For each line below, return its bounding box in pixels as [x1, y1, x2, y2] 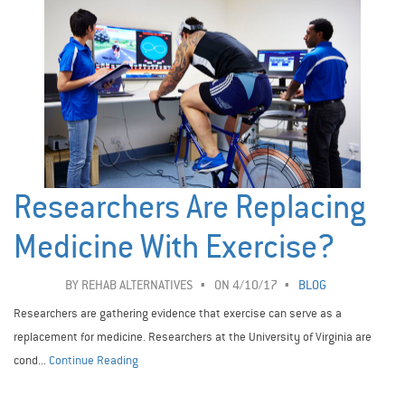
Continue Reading [49, 353, 138, 369]
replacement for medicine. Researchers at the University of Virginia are [14, 329, 372, 345]
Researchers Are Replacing [14, 188, 365, 228]
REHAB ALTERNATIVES [80, 278, 193, 294]
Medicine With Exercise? [14, 228, 334, 268]
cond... [14, 353, 49, 369]
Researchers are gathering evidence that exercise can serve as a [14, 306, 342, 322]
